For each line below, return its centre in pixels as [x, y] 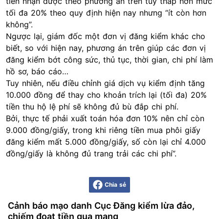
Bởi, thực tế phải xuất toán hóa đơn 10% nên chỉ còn [105, 118]
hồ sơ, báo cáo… [37, 71]
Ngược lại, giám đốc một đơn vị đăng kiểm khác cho [106, 36]
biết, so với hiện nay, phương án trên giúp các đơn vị [106, 48]
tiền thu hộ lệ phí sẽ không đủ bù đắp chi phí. [92, 107]
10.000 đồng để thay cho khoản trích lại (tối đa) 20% [106, 95]
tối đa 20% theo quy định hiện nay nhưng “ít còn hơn [106, 13]
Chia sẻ [115, 185]
